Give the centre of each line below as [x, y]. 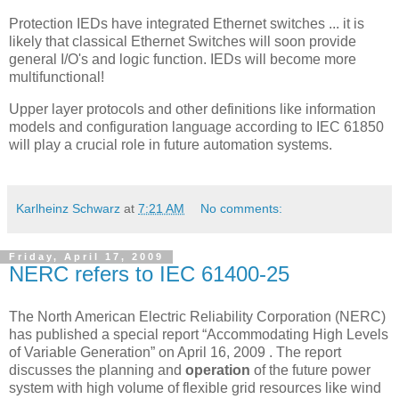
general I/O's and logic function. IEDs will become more [183, 59]
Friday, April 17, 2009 [86, 257]
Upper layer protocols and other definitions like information [192, 109]
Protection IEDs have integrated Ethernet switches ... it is [187, 23]
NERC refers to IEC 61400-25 [149, 274]
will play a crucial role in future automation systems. [171, 144]
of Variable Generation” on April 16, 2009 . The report [175, 353]
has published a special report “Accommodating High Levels [199, 335]
